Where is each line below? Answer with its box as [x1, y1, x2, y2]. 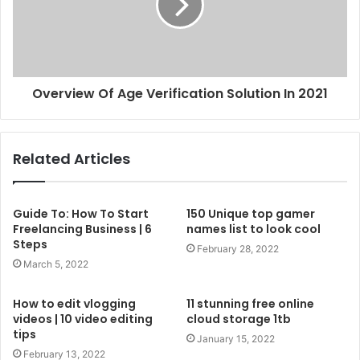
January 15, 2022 [197, 332, 275, 345]
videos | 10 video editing [13, 310, 153, 327]
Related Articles [13, 148, 130, 169]
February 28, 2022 [197, 242, 279, 255]
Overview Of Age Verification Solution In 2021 [32, 84, 328, 103]
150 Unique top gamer [186, 205, 315, 222]
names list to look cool [186, 220, 321, 237]
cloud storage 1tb [186, 310, 291, 327]
